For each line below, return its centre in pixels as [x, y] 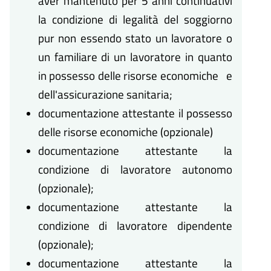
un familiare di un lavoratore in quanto [135, 57]
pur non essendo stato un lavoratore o [135, 38]
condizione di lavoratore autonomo [135, 169]
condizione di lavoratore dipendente [135, 226]
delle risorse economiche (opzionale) [125, 132]
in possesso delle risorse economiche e [135, 76]
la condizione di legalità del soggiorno [135, 19]
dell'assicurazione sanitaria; [105, 94]
